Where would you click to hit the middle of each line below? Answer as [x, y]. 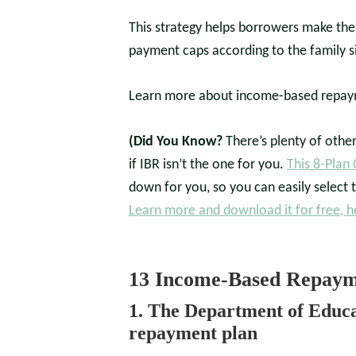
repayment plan [193, 333]
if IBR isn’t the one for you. [208, 165]
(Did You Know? [177, 142]
